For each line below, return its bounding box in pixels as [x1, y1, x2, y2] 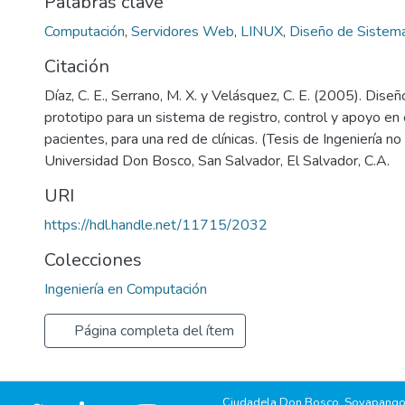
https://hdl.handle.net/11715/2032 [44, 215, 268, 235]
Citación [44, 54, 109, 79]
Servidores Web [131, 22, 234, 42]
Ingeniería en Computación [44, 279, 207, 299]
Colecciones [44, 248, 142, 272]
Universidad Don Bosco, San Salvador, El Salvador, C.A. [44, 151, 390, 171]
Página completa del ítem [71, 321, 234, 341]
